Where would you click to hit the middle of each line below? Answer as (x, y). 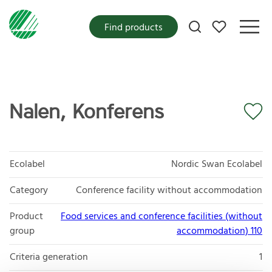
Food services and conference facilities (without (161, 216)
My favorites (238, 23)
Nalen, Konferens (87, 112)
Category (29, 190)
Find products (134, 28)
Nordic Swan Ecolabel (217, 164)
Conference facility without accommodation (169, 190)
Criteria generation (49, 257)
